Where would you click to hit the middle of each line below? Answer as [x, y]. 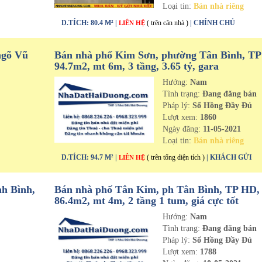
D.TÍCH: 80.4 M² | [90, 23]
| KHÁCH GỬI [229, 157]
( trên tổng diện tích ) [175, 157]
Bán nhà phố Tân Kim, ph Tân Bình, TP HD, [157, 189]
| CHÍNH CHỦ [212, 23]
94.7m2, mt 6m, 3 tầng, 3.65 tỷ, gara [136, 66]
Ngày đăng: [183, 129]
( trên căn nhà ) [167, 23]
